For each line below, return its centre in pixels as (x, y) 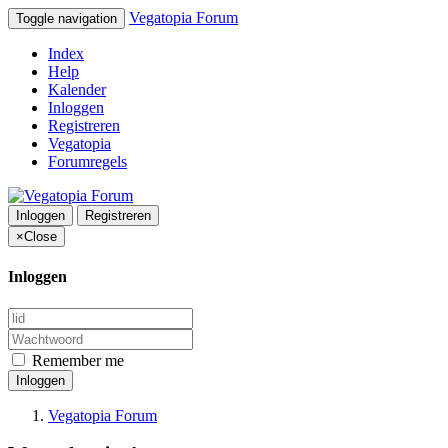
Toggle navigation (66, 18)
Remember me (76, 360)
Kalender (77, 89)
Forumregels (87, 161)
